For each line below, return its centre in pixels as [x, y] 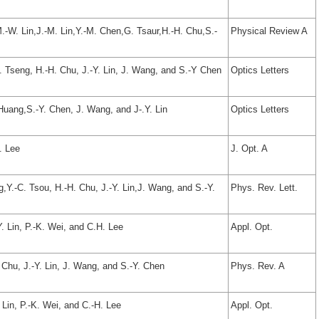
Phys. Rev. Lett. [264, 188]
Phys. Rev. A [258, 266]
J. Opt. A [249, 149]
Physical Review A [269, 31]
